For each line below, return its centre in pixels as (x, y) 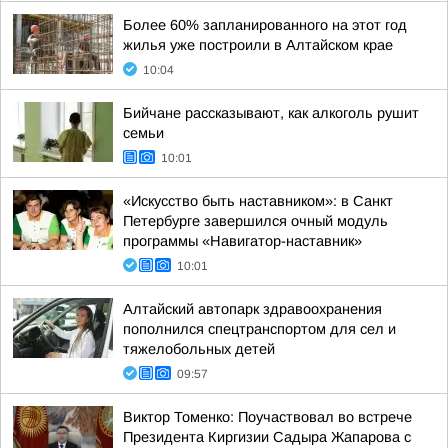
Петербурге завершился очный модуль (255, 221)
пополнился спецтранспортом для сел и (259, 329)
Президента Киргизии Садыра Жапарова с (267, 437)
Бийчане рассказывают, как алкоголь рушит (271, 113)
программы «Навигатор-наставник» (242, 241)
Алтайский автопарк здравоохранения (252, 309)
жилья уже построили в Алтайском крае (258, 45)
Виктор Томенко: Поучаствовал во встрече (267, 417)
